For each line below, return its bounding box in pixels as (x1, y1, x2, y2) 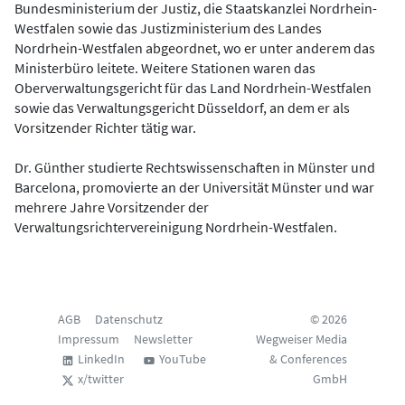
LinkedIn (78, 351, 125, 368)
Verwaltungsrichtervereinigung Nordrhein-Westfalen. (14, 218, 337, 237)
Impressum (58, 331, 119, 348)
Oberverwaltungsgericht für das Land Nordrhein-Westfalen (14, 79, 372, 98)
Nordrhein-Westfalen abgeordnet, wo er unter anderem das (14, 39, 375, 58)
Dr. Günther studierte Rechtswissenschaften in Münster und (14, 158, 375, 177)
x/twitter (78, 371, 124, 388)
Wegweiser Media (256, 331, 347, 348)
